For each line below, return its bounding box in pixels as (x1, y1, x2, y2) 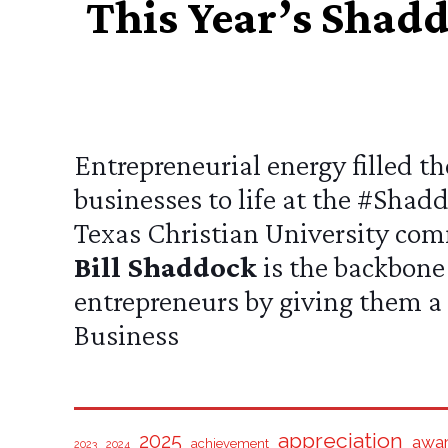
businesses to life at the (74, 182, 358, 215)
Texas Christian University (74, 216, 390, 249)
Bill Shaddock (74, 250, 258, 283)
